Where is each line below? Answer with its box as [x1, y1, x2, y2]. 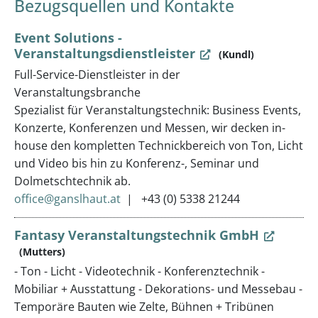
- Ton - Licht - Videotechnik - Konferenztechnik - [14, 263, 265, 279]
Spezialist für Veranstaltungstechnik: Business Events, [14, 102, 301, 118]
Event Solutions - [14, 29, 122, 46]
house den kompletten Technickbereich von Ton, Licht [14, 137, 303, 153]
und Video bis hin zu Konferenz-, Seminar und [14, 155, 259, 171]
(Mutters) [19, 244, 66, 258]
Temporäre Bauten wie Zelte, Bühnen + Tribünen [14, 299, 274, 314]
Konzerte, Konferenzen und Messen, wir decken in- [14, 119, 285, 136]
